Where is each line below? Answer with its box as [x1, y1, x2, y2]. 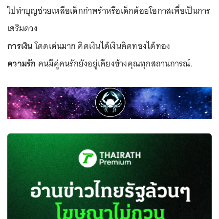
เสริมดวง [7, 21, 40, 36]
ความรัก [7, 56, 36, 71]
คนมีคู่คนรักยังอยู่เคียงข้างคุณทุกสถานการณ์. [36, 56, 193, 71]
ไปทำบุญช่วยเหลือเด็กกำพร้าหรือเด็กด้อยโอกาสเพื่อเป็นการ [7, 3, 211, 18]
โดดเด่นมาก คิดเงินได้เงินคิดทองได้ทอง [32, 38, 173, 53]
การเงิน [7, 38, 33, 53]
